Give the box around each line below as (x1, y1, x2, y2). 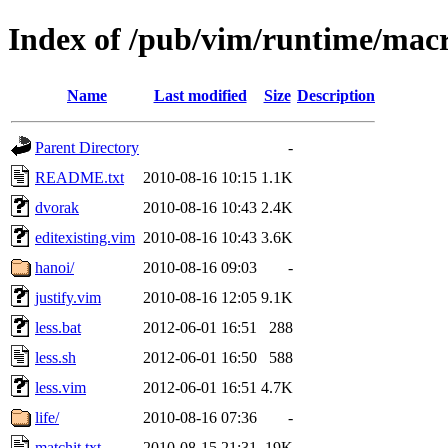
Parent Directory (35, 138, 139, 156)
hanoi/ (35, 258, 74, 276)
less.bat (35, 318, 81, 336)
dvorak (35, 198, 79, 216)
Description (297, 86, 375, 104)
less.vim (35, 378, 86, 396)
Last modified (153, 86, 247, 104)
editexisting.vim (35, 228, 135, 246)
